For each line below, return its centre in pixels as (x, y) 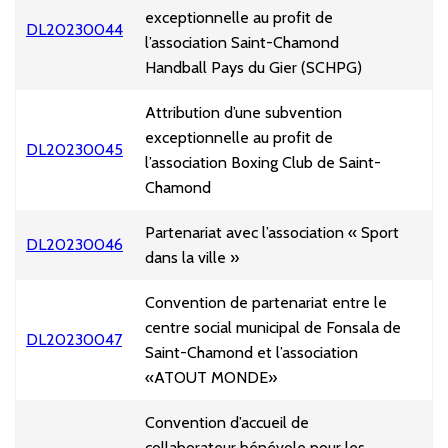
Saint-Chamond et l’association (251, 353)
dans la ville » (192, 258)
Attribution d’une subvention (243, 113)
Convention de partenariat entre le (266, 303)
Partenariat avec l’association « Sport (272, 233)
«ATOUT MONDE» (211, 378)
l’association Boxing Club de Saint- (263, 163)
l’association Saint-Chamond (242, 43)
